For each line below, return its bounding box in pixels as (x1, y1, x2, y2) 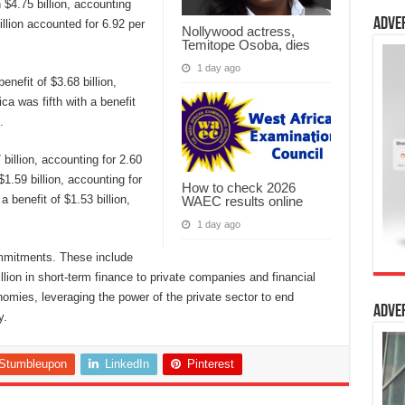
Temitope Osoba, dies (181, 36, 310, 52)
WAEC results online (181, 193, 303, 209)
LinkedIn (104, 356, 149, 371)
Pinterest (186, 356, 234, 371)
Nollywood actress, (181, 23, 295, 39)
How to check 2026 (181, 179, 296, 195)
